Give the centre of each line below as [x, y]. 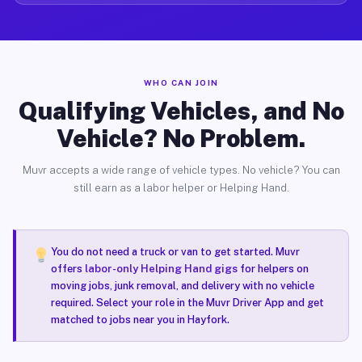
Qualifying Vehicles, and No [181, 111]
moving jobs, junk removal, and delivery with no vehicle [182, 286]
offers [67, 269]
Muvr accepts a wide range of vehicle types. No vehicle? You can [181, 170]
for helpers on [273, 269]
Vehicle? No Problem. [181, 138]
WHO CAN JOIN [181, 82]
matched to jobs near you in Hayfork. [140, 320]
